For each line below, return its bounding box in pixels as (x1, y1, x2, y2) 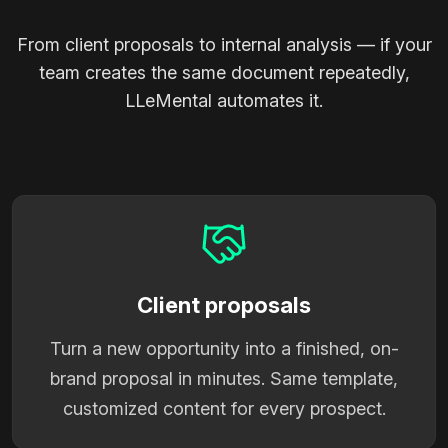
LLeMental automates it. (125, 89, 323, 111)
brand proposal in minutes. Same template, (50, 367, 398, 389)
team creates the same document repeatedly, (38, 61, 410, 83)
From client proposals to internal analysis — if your (16, 33, 432, 55)
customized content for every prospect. (62, 397, 386, 419)
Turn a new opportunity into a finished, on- (49, 337, 399, 359)
